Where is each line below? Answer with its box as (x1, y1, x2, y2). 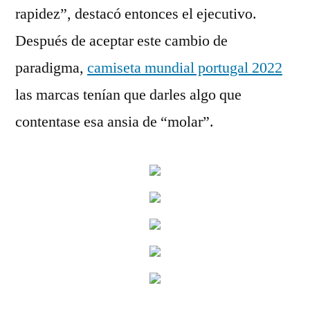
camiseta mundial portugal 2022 (87, 58, 282, 77)
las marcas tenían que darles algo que (15, 85, 241, 104)
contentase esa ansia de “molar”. (15, 112, 214, 131)
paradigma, (15, 58, 87, 77)
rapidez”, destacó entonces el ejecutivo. (15, 4, 257, 24)
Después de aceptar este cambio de (15, 31, 228, 51)
